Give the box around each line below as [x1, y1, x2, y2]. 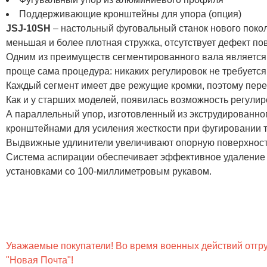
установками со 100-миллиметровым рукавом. [6, 166, 212, 176]
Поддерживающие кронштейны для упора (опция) [19, 8, 241, 19]
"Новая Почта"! [6, 254, 73, 265]
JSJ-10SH [6, 23, 51, 33]
